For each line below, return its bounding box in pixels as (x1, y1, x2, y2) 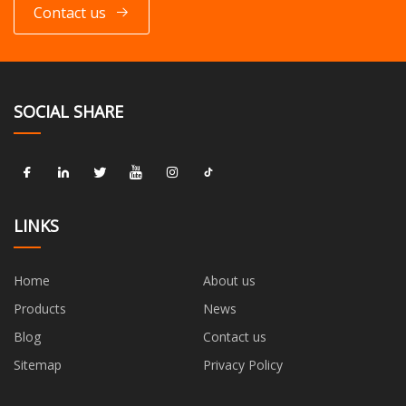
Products (14, 299, 66, 317)
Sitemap (14, 355, 62, 373)
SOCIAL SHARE (14, 100, 123, 122)
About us (203, 271, 256, 289)
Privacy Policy (203, 355, 283, 373)
